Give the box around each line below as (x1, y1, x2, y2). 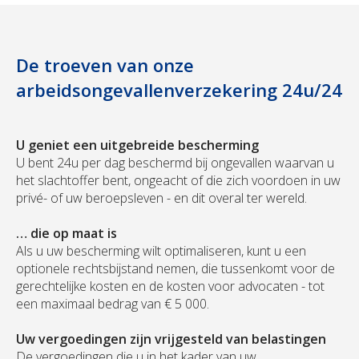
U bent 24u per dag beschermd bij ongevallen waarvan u (16, 154, 334, 172)
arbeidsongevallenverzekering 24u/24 (16, 78, 342, 103)
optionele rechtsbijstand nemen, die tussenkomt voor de (16, 260, 335, 278)
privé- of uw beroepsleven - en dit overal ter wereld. (16, 189, 307, 208)
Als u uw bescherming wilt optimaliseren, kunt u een (16, 242, 306, 260)
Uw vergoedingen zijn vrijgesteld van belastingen (16, 330, 326, 349)
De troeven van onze (16, 53, 194, 78)
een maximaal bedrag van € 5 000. (16, 295, 209, 313)
